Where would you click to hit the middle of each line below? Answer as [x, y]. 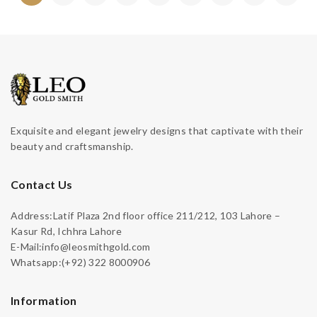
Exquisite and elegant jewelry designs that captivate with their [157, 131]
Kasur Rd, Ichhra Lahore [67, 231]
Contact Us [42, 184]
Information [44, 300]
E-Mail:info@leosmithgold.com [81, 247]
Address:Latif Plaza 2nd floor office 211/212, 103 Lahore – [146, 215]
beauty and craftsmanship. [72, 146]
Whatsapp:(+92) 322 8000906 [81, 262]
